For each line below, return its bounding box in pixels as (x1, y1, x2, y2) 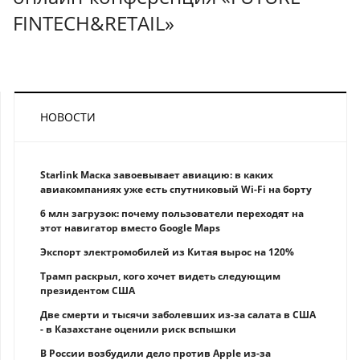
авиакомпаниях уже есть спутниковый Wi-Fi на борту (40, 182, 312, 196)
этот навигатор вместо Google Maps (40, 220, 220, 235)
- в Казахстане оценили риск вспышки (40, 321, 236, 336)
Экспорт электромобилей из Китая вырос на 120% (40, 244, 294, 259)
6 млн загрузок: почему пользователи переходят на (40, 206, 304, 220)
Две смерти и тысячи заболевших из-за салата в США (40, 307, 316, 321)
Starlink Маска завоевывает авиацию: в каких (40, 167, 273, 182)
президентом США (40, 283, 135, 297)
